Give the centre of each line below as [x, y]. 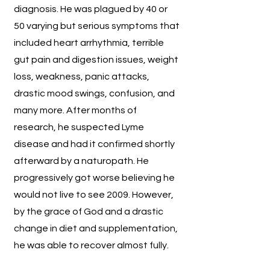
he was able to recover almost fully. [91, 245]
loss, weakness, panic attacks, [82, 77]
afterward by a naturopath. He [81, 161]
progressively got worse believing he [94, 178]
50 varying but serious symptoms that [97, 26]
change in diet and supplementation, [96, 228]
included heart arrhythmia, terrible [89, 43]
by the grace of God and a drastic [89, 212]
